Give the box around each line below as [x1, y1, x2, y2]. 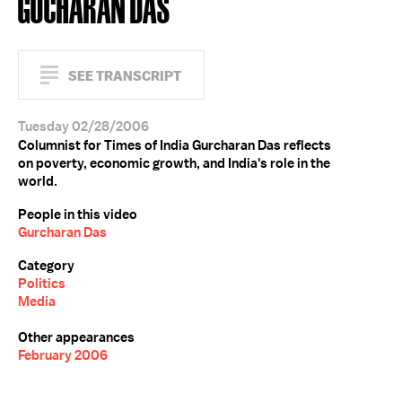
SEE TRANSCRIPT [68, 67, 181, 84]
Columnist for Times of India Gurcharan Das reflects [18, 136, 331, 154]
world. [18, 172, 57, 190]
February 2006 [18, 346, 108, 364]
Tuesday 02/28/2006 [18, 118, 149, 135]
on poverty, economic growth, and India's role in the [18, 154, 330, 172]
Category [18, 257, 74, 275]
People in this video [18, 205, 137, 223]
